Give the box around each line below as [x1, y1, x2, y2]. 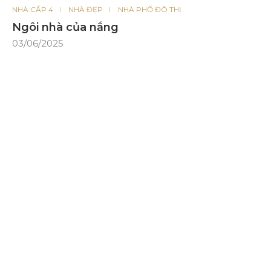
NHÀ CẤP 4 [12, 5, 53, 15]
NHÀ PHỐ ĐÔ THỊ [118, 5, 181, 15]
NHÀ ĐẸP [68, 5, 103, 15]
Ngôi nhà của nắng [12, 21, 119, 34]
